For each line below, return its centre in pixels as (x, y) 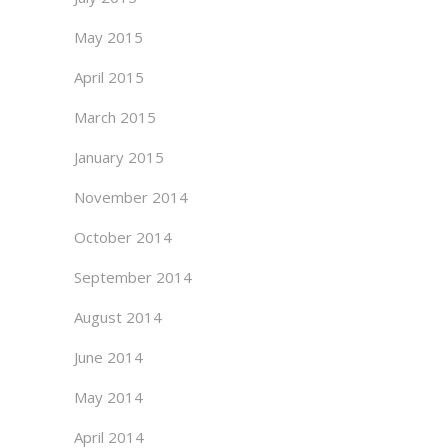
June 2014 (108, 357)
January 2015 (119, 157)
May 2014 (108, 397)
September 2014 (133, 277)
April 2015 (109, 77)
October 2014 (123, 237)
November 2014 (131, 197)
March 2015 (115, 117)
